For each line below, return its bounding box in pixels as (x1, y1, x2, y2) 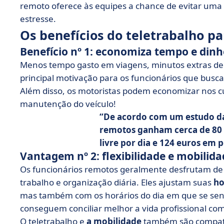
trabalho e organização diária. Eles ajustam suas (20, 176, 213, 188)
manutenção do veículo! (20, 98, 116, 109)
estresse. (20, 13, 56, 24)
